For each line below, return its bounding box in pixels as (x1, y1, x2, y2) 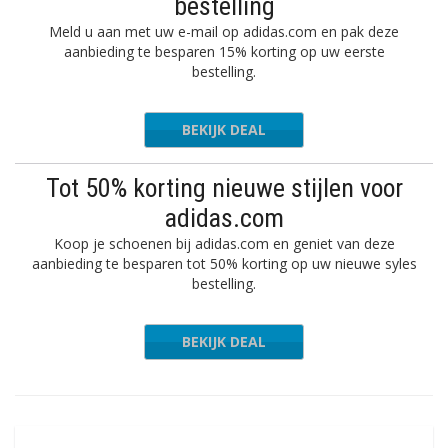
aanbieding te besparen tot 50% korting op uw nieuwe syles (31, 254, 417, 273)
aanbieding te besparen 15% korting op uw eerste (63, 42, 385, 61)
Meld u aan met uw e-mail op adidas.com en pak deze (49, 22, 399, 41)
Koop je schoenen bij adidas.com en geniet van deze (53, 234, 395, 253)
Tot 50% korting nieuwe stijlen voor (45, 173, 403, 203)
